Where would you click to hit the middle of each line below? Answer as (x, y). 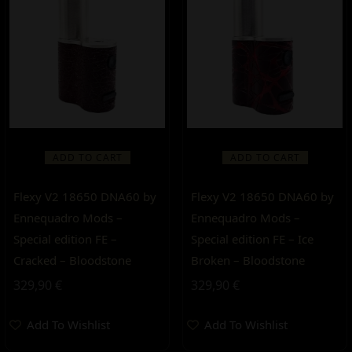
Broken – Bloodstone (248, 260)
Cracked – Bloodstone (72, 260)
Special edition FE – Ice (252, 239)
